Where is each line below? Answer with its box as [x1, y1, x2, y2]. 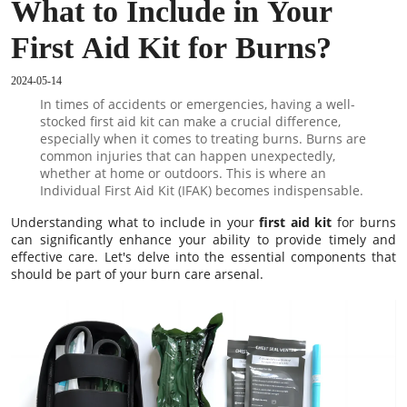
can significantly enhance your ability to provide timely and [11, 231, 396, 249]
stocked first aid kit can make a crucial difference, [39, 113, 341, 131]
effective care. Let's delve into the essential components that [11, 248, 396, 266]
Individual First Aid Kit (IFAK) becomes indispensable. [39, 182, 363, 200]
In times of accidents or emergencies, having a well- [39, 95, 355, 114]
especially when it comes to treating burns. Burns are [39, 130, 366, 148]
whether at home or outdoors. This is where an [39, 164, 326, 183]
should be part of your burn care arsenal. [11, 265, 263, 283]
